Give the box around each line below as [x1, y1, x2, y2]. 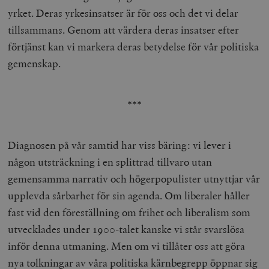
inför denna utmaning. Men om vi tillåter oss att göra [8, 239, 246, 253]
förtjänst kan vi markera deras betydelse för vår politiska [8, 40, 259, 54]
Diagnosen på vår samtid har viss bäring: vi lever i [8, 138, 232, 153]
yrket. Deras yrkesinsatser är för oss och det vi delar [8, 6, 239, 20]
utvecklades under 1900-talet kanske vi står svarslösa [8, 222, 245, 237]
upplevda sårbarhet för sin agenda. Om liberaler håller [8, 189, 250, 203]
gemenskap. [8, 56, 61, 71]
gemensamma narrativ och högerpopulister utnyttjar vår [8, 172, 261, 186]
